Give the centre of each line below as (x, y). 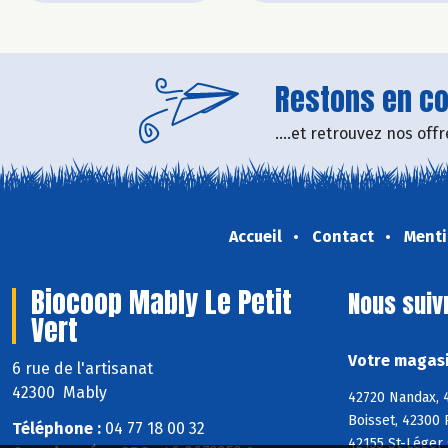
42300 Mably (59, 392)
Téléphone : (56, 429)
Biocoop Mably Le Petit (161, 301)
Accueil (255, 236)
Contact (342, 236)
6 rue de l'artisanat (84, 368)
